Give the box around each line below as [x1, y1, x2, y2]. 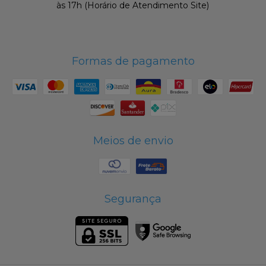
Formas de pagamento [71, 54, 195, 68]
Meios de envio [93, 134, 173, 147]
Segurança [104, 192, 161, 205]
